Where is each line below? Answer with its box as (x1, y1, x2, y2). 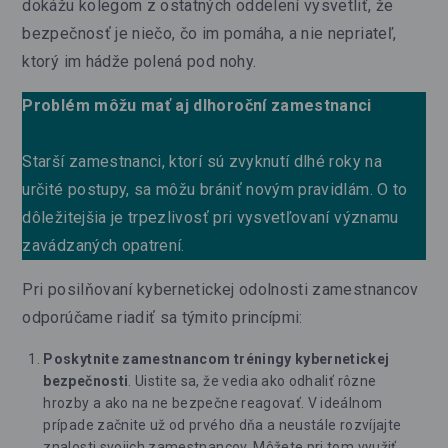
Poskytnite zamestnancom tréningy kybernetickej (43, 350, 390, 367)
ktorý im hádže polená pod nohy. (22, 51, 257, 71)
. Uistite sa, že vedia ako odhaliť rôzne (128, 372, 377, 389)
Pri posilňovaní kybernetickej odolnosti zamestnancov (22, 279, 419, 299)
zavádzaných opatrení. (22, 235, 185, 255)
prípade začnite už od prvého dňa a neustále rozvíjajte (43, 416, 402, 433)
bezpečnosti (43, 372, 129, 389)
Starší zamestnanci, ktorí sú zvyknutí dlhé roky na (22, 151, 382, 171)
